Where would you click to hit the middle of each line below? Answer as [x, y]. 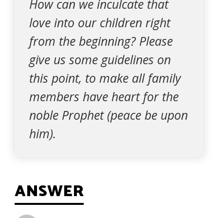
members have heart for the [104, 96]
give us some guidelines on [100, 59]
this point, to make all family [105, 78]
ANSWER [49, 192]
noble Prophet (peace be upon [109, 115]
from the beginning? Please [101, 41]
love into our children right [100, 22]
